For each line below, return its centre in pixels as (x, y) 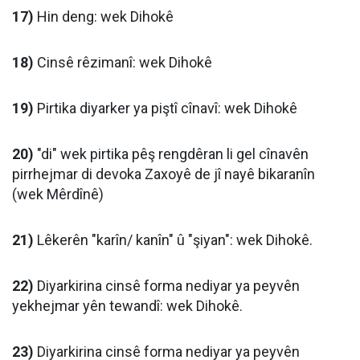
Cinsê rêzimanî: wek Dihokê (123, 63)
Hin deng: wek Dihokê (104, 17)
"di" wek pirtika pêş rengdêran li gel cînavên (171, 154)
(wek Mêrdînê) (58, 194)
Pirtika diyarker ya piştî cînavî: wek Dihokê (166, 108)
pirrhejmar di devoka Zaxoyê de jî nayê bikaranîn (164, 174)
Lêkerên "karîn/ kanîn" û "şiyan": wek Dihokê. (173, 240)
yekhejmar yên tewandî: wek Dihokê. (127, 306)
